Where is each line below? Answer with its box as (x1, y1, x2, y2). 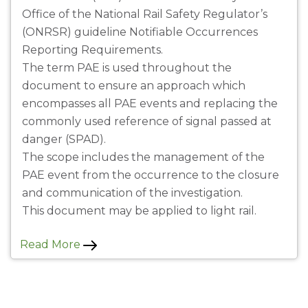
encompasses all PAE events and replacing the (22, 97, 278, 111)
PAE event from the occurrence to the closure (22, 168, 279, 182)
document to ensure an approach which (22, 79, 245, 93)
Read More (20, 238, 83, 252)
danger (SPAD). (22, 133, 106, 146)
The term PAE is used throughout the (22, 61, 232, 75)
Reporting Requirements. (22, 43, 163, 57)
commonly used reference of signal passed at (22, 115, 272, 129)
